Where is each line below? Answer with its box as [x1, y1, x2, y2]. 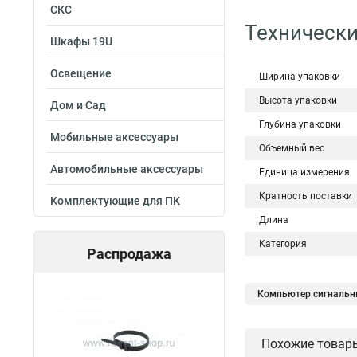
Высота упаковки [259, 95, 337, 106]
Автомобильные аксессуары [50, 163, 203, 175]
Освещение [50, 67, 112, 80]
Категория [259, 238, 307, 249]
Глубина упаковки [259, 119, 341, 130]
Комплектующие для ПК [50, 194, 180, 207]
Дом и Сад [50, 99, 106, 112]
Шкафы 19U [50, 35, 112, 48]
